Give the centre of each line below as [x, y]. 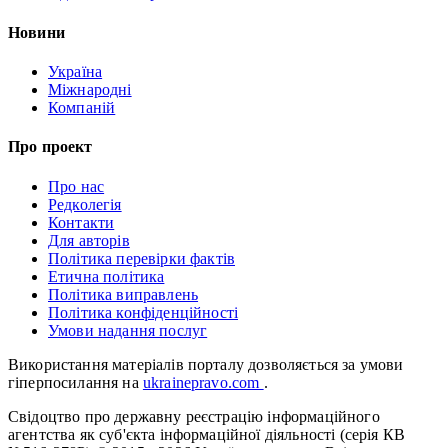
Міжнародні [90, 90]
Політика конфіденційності [143, 312]
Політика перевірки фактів [141, 258]
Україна [75, 72]
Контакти [81, 222]
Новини [36, 32]
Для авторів [89, 240]
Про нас [76, 186]
